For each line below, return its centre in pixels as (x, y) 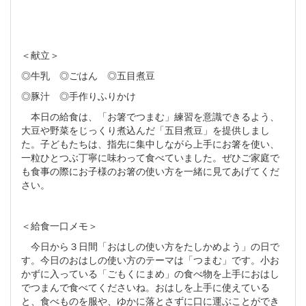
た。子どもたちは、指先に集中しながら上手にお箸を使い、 (150, 144)
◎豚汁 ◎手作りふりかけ (79, 96)
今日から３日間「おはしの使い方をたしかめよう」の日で (150, 246)
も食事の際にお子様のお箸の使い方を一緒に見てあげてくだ (150, 171)
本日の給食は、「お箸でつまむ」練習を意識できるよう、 (150, 116)
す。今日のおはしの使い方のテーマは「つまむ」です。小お (150, 260)
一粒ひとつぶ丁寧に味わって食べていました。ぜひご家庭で (150, 157)
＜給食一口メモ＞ (59, 226)
